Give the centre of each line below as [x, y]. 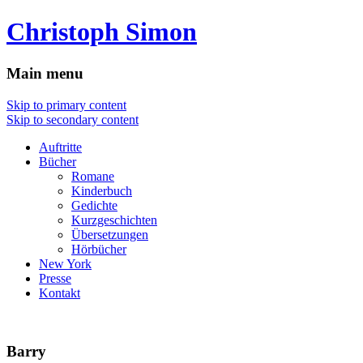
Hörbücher [99, 249]
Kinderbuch [102, 190]
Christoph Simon [102, 32]
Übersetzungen [110, 234]
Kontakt [60, 293]
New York [65, 263]
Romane [93, 176]
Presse [55, 278]
